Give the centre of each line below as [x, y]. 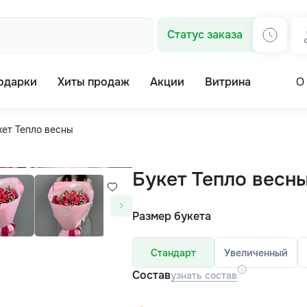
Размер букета [172, 216]
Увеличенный [256, 253]
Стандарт [174, 253]
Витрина [228, 82]
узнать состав [204, 275]
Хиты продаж [94, 82]
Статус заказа [205, 35]
